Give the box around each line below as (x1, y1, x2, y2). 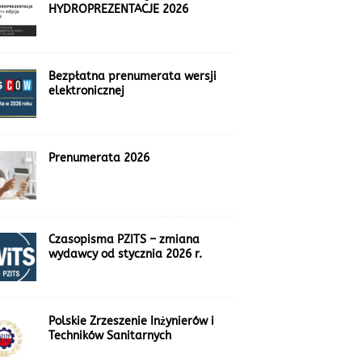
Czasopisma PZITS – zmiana (48, 232, 200, 246)
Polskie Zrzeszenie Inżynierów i (48, 314, 214, 328)
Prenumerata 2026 (48, 150, 149, 165)
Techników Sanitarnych (48, 328, 171, 343)
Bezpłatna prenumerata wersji (48, 69, 217, 83)
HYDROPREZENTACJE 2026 (48, 2, 188, 16)
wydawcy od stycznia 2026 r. (48, 246, 202, 261)
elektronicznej (48, 83, 124, 98)
